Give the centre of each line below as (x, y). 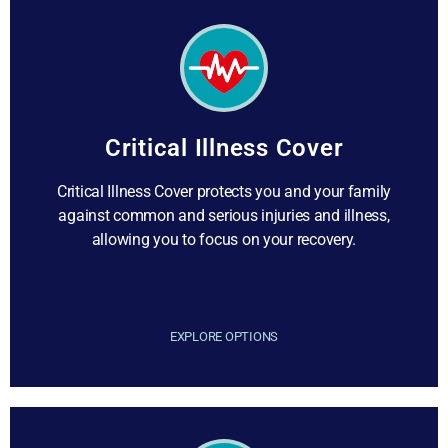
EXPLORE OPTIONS (224, 336)
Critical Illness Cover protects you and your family (224, 191)
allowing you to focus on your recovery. (224, 239)
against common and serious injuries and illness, (224, 215)
